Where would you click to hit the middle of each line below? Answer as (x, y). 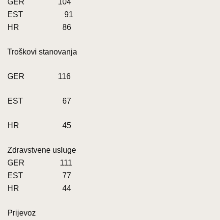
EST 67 (39, 101)
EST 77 (39, 175)
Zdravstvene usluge (42, 150)
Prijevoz (22, 213)
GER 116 (39, 76)
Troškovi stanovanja (42, 52)
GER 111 (40, 163)
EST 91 (40, 14)
